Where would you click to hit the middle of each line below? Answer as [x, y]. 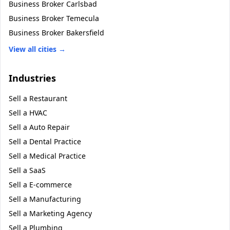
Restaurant [48, 98]
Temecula [83, 18]
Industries [32, 78]
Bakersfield [85, 33]
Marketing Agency [61, 213]
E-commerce [51, 185]
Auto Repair [50, 127]
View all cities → [37, 49]
